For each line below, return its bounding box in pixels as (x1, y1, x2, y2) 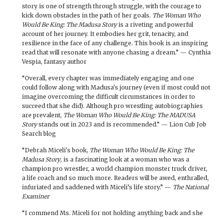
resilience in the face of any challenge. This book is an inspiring (22, 39, 208, 47)
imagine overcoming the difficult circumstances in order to (22, 92, 195, 100)
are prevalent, (22, 111, 63, 119)
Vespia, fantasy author (22, 57, 87, 65)
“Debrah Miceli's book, (22, 146, 90, 154)
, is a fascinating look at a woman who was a (60, 155, 189, 163)
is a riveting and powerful (117, 20, 193, 28)
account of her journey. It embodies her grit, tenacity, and (22, 30, 188, 37)
